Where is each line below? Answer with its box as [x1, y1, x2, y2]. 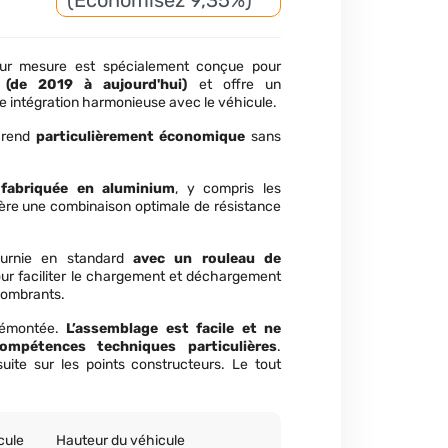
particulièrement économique [35, 128, 246, 145]
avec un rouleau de [133, 250, 281, 267]
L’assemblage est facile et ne [66, 320, 282, 337]
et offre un [187, 76, 282, 93]
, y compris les [175, 180, 281, 197]
